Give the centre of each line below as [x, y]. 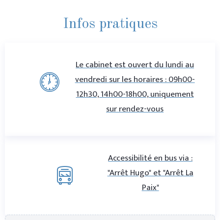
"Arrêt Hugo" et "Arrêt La [150, 173]
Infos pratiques [110, 24]
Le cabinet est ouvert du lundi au [135, 65]
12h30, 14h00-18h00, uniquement [135, 94]
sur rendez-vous [135, 109]
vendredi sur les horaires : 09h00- [135, 79]
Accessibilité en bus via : [151, 158]
